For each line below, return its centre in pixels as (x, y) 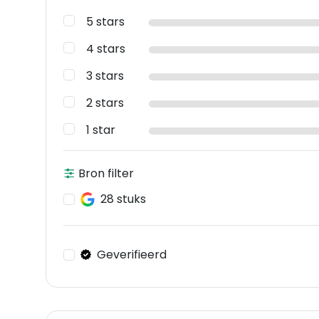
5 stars (105, 22)
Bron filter (105, 174)
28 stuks (123, 199)
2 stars (105, 103)
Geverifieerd (132, 254)
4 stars (106, 49)
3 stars (105, 76)
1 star (101, 130)
